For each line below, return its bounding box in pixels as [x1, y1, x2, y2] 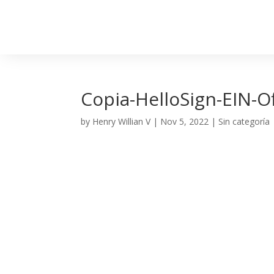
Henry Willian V [92, 116, 150, 127]
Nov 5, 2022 [160, 116, 209, 127]
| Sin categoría [209, 116, 270, 127]
